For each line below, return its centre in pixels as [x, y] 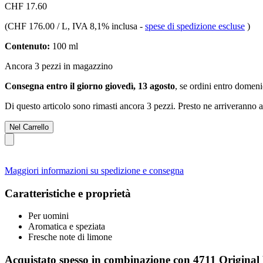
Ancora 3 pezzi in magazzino [59, 66]
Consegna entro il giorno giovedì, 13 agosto [90, 86]
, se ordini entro [205, 86]
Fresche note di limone [70, 237]
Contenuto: [27, 46]
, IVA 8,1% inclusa [104, 26]
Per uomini [48, 216]
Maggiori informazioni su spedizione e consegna [94, 170]
